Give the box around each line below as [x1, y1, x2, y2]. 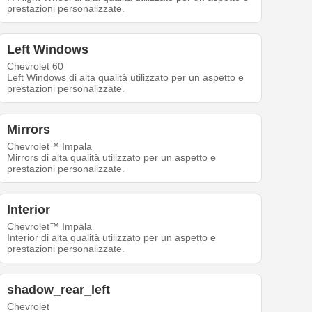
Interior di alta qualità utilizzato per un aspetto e [7, 232, 217, 244]
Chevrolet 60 [7, 61, 64, 72]
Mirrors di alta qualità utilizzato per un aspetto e [7, 152, 217, 164]
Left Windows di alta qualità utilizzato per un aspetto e [7, 72, 244, 84]
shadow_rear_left [7, 283, 111, 297]
